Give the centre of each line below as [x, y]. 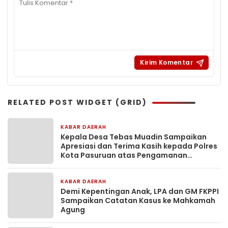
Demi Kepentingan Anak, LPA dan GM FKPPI [140, 192]
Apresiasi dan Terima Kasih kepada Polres [139, 146]
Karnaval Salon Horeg [101, 165]
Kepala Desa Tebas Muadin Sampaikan [134, 137]
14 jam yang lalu [136, 128]
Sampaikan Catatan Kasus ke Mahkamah [138, 201]
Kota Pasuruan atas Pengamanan [124, 155]
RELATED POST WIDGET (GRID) [77, 103]
